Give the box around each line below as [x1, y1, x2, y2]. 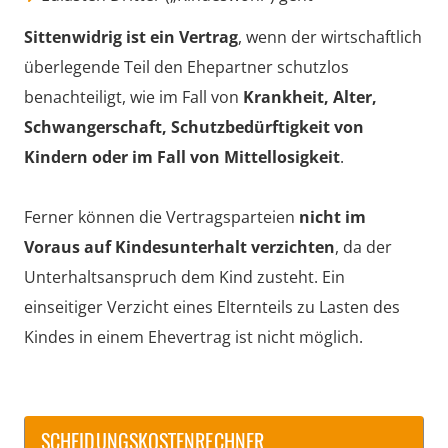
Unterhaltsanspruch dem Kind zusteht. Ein [24, 265, 345, 288]
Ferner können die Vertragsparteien [24, 205, 299, 228]
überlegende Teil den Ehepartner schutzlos [24, 55, 349, 78]
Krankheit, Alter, [243, 85, 377, 108]
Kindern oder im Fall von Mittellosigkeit [24, 145, 340, 168]
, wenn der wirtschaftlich [238, 25, 422, 48]
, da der [335, 235, 392, 258]
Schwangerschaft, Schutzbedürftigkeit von [24, 115, 364, 138]
